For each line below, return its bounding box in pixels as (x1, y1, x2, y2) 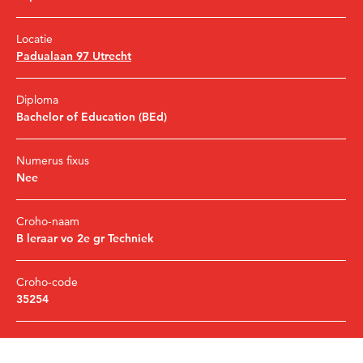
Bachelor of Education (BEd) (16, 109, 167, 124)
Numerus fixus (16, 152, 89, 168)
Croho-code (16, 274, 78, 289)
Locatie (16, 31, 53, 46)
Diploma (16, 92, 58, 107)
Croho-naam (16, 213, 79, 228)
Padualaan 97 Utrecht (16, 48, 131, 63)
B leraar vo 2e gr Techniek (16, 230, 154, 246)
